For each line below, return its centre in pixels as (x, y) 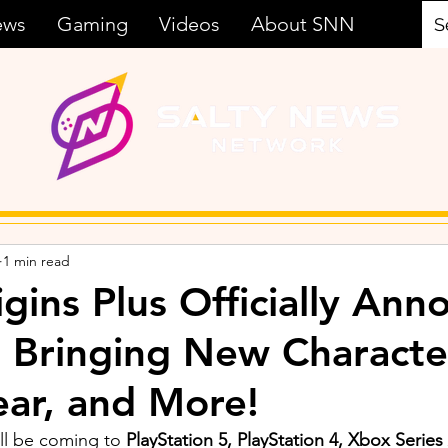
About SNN (303, 24)
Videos (189, 24)
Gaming (92, 24)
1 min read (36, 260)
